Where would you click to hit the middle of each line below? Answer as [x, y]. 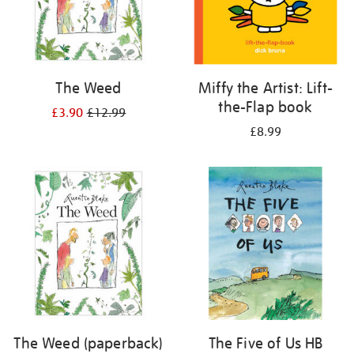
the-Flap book [265, 107]
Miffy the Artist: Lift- [265, 88]
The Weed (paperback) [88, 343]
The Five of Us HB [265, 343]
